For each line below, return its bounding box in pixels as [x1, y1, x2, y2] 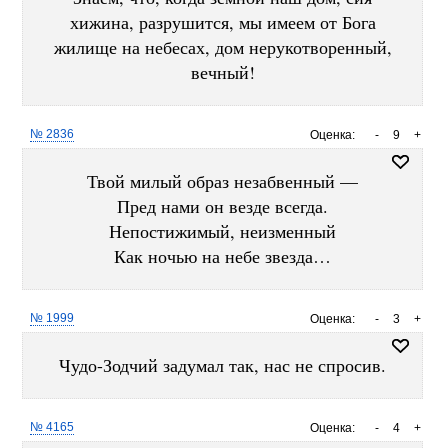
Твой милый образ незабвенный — [87, 169, 358, 193]
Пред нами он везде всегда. [117, 194, 328, 218]
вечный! [190, 60, 255, 84]
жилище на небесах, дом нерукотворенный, [53, 35, 392, 59]
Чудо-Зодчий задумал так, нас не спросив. [59, 353, 386, 377]
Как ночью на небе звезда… [114, 244, 331, 268]
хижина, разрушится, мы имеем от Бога [69, 10, 376, 34]
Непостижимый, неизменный [109, 219, 336, 243]
